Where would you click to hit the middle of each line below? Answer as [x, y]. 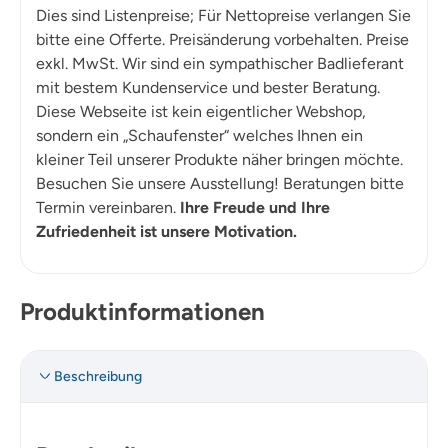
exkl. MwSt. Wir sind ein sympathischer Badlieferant [220, 64]
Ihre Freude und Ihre [255, 208]
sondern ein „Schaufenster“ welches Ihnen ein [199, 136]
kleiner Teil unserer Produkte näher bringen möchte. [219, 160]
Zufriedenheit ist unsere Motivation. [166, 232]
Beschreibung [98, 376]
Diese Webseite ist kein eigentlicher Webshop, [201, 112]
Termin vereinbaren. [108, 208]
